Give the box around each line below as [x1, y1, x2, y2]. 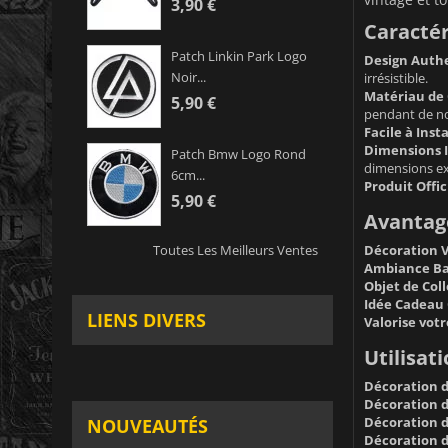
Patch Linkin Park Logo [171, 47, 307, 66]
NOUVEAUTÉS [87, 414, 208, 439]
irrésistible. [363, 68, 428, 87]
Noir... [171, 68, 206, 87]
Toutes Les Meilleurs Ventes [152, 241, 318, 260]
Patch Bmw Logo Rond [171, 145, 306, 164]
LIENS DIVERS [87, 308, 206, 333]
